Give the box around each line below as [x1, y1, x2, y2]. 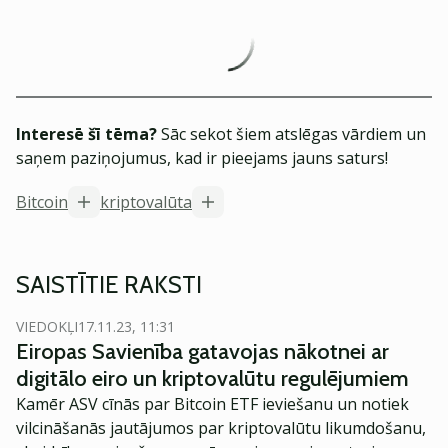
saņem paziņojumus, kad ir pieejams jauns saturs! [16, 147, 388, 169]
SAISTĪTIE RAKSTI [16, 270, 202, 299]
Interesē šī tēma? [16, 123, 157, 145]
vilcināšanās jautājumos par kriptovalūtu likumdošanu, [16, 417, 426, 439]
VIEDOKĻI [16, 317, 78, 336]
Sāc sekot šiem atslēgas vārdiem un [157, 123, 426, 145]
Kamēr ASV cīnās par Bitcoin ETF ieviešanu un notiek [16, 393, 409, 415]
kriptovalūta [100, 191, 192, 213]
